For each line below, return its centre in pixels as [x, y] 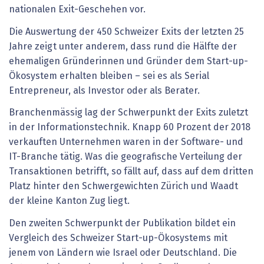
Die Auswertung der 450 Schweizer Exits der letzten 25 [126, 32]
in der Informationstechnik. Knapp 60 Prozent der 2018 [130, 128]
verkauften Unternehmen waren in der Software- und [126, 142]
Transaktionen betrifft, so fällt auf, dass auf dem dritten [131, 172]
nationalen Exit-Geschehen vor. [77, 10]
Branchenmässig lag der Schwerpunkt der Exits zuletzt [128, 113]
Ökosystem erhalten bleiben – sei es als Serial [109, 76]
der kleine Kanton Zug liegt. [69, 201]
